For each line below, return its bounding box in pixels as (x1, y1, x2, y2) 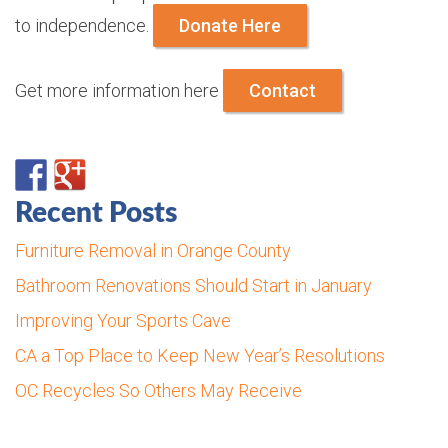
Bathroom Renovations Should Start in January (15, 274, 372, 296)
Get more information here (15, 79, 223, 101)
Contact (249, 79, 316, 101)
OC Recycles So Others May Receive (15, 379, 302, 401)
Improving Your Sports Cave (15, 309, 231, 331)
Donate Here (179, 14, 281, 36)
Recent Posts (15, 198, 177, 227)
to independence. (15, 14, 153, 36)
